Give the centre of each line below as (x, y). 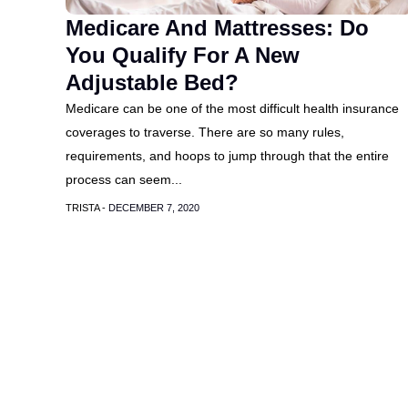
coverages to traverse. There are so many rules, (205, 132)
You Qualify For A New (183, 55)
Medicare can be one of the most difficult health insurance (232, 108)
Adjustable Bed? (152, 82)
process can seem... (124, 179)
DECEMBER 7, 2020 (154, 208)
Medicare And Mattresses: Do (217, 28)
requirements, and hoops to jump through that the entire (227, 156)
